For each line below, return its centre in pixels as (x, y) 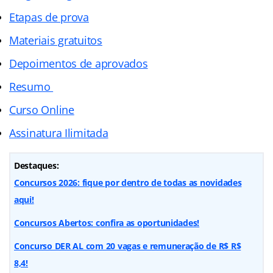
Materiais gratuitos (56, 40)
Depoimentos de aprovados (79, 63)
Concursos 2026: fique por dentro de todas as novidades (128, 182)
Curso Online (42, 109)
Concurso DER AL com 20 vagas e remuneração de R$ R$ (128, 246)
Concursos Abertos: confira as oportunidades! (107, 222)
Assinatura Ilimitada (59, 133)
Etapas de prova (49, 17)
